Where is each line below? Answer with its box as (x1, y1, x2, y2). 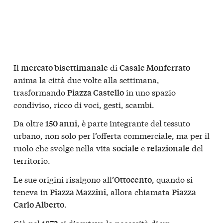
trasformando (13, 86, 67, 98)
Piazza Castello (67, 86, 124, 98)
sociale (112, 142, 139, 154)
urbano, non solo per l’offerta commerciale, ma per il (13, 129, 210, 141)
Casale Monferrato (119, 61, 190, 73)
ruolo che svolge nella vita (13, 142, 112, 154)
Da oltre (13, 117, 45, 129)
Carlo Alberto (13, 199, 64, 211)
